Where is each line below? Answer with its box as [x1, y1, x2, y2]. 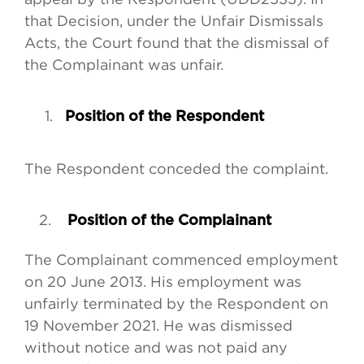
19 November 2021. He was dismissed [24, 318, 292, 334]
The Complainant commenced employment [24, 252, 338, 268]
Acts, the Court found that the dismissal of [24, 35, 329, 51]
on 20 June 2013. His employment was [24, 274, 301, 290]
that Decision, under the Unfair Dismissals [24, 13, 323, 29]
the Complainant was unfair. [24, 57, 223, 73]
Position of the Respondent [61, 110, 264, 125]
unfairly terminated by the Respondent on [24, 296, 328, 312]
